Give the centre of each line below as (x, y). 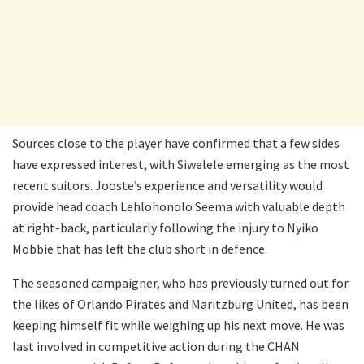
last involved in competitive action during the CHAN (156, 346)
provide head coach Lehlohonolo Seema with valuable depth (179, 206)
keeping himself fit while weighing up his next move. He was (178, 325)
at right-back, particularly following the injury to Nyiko (165, 227)
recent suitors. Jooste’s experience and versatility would (167, 185)
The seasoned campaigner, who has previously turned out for (180, 282)
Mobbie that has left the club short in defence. (140, 248)
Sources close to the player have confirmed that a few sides (176, 143)
